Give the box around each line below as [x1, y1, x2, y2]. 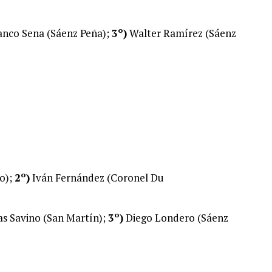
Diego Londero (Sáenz [123, 211, 228, 225]
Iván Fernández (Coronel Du [30, 171, 164, 185]
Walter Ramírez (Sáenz [127, 26, 236, 40]
